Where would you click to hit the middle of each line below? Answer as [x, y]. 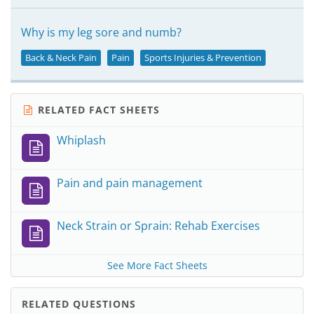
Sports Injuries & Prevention [203, 57]
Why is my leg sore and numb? [101, 32]
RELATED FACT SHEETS [97, 110]
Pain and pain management [130, 183]
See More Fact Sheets [157, 265]
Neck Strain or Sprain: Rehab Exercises [158, 226]
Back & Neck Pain [61, 57]
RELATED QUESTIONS [79, 304]
